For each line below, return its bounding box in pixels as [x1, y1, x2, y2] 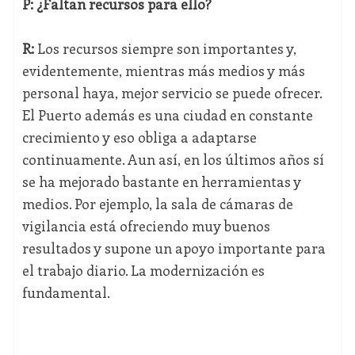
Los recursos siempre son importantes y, [36, 39, 296, 59]
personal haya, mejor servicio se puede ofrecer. [21, 83, 322, 103]
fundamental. [21, 283, 110, 303]
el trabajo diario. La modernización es [21, 261, 265, 281]
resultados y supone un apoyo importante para [21, 239, 326, 258]
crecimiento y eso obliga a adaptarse [21, 128, 257, 147]
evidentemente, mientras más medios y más [21, 61, 305, 81]
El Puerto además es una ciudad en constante [21, 105, 313, 125]
